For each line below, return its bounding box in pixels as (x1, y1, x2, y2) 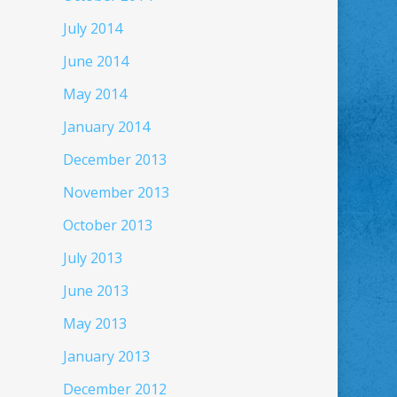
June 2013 (62, 281, 128, 300)
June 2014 (62, 51, 128, 71)
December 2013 (62, 150, 167, 169)
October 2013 (62, 215, 152, 235)
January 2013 (62, 346, 150, 366)
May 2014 (62, 84, 127, 104)
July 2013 (62, 248, 122, 268)
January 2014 (62, 117, 150, 136)
